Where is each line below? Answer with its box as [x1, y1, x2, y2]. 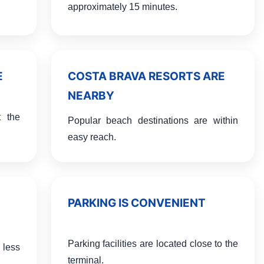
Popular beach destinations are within [67, 115, 238, 126]
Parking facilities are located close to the [67, 239, 238, 249]
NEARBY [67, 89, 114, 103]
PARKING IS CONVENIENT [67, 196, 206, 210]
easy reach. [67, 132, 116, 142]
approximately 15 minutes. [67, 2, 177, 12]
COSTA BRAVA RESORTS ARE [67, 70, 225, 83]
